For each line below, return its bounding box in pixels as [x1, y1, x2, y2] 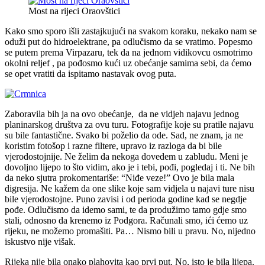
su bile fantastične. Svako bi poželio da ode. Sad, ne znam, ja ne [5, 130, 243, 140]
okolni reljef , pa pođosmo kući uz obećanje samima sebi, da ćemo [5, 57, 251, 68]
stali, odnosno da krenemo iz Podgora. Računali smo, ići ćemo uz [5, 215, 248, 225]
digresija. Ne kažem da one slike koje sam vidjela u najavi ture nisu [5, 183, 254, 193]
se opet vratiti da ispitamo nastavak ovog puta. [5, 68, 176, 79]
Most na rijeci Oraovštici [28, 5, 120, 16]
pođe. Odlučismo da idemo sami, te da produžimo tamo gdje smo [5, 204, 247, 215]
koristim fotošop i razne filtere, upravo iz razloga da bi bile [5, 140, 222, 151]
